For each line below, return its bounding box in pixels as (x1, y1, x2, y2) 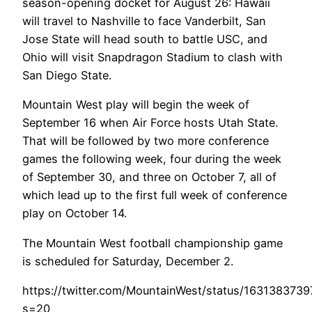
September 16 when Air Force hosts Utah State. (22, 116, 278, 130)
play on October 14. (22, 206, 127, 221)
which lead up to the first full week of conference (22, 188, 287, 203)
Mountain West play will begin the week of (22, 97, 249, 112)
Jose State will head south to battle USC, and (22, 32, 267, 47)
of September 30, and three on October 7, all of (22, 170, 276, 185)
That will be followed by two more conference (22, 134, 269, 148)
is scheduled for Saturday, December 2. (22, 253, 233, 268)
